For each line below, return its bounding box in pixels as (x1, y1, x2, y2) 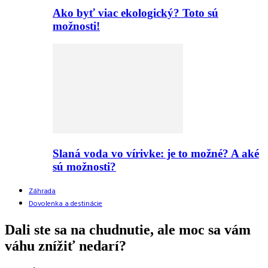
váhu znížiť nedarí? (5, 237, 126, 254)
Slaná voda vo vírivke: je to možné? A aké (53, 147, 259, 160)
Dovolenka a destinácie (29, 197, 102, 210)
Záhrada (29, 185, 56, 197)
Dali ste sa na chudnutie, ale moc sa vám (5, 221, 251, 237)
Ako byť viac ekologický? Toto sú (53, 6, 218, 19)
